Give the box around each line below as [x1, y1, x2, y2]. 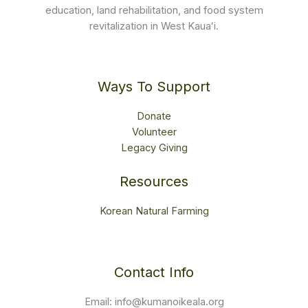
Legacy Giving [120, 142, 188, 155]
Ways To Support [98, 78, 210, 96]
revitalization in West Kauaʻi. [89, 19, 219, 32]
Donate [137, 110, 171, 123]
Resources [120, 173, 188, 190]
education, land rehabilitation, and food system [45, 3, 263, 16]
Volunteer [131, 126, 177, 139]
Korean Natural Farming [99, 205, 209, 217]
